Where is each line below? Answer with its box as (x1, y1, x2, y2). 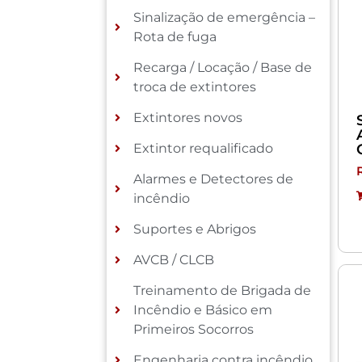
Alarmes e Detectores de (133, 170, 293, 187)
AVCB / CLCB (133, 251, 214, 267)
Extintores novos (133, 109, 242, 125)
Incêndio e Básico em (133, 301, 272, 318)
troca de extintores (133, 78, 256, 95)
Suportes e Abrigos (133, 221, 256, 237)
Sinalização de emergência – (133, 9, 315, 25)
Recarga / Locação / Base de (133, 59, 312, 75)
